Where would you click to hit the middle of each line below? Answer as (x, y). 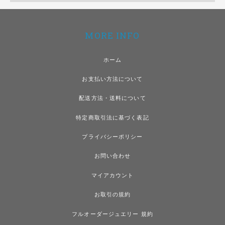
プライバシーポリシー (113, 137)
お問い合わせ (113, 156)
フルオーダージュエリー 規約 (113, 214)
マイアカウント (113, 175)
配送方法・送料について (113, 98)
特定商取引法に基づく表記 (113, 117)
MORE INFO (113, 35)
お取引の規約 (113, 195)
